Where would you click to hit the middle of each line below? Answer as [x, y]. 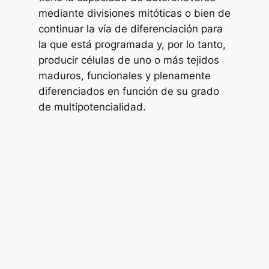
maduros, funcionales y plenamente [125, 75]
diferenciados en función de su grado [129, 91]
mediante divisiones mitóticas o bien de [134, 13]
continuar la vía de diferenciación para [131, 29]
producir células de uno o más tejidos [129, 60]
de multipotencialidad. [92, 107]
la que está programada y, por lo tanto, [132, 44]
